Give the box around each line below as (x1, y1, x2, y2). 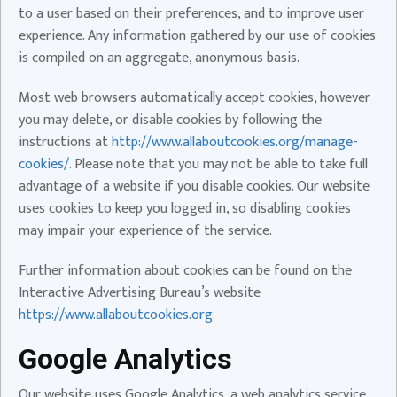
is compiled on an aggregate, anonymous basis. (19, 45, 300, 70)
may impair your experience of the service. (19, 218, 272, 243)
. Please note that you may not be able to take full (69, 152, 368, 176)
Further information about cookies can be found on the (19, 258, 352, 283)
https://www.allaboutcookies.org (19, 302, 213, 327)
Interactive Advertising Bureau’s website (19, 280, 261, 305)
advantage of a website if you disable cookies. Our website (19, 174, 370, 198)
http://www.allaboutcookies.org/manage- (112, 129, 358, 154)
